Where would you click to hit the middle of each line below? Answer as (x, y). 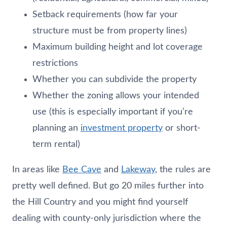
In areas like (37, 169)
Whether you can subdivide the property (115, 79)
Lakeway (138, 169)
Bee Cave (82, 169)
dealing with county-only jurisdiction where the (107, 218)
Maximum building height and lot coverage (118, 47)
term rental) (56, 144)
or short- (182, 128)
